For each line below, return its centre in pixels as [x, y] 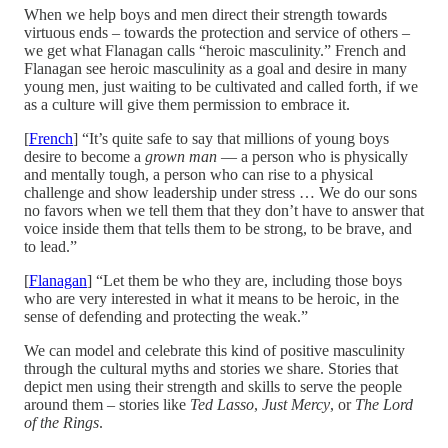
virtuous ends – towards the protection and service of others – [217, 32]
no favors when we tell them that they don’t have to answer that [224, 210]
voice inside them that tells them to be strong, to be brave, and [218, 228]
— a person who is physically [312, 156]
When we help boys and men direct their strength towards [205, 14]
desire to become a [84, 156]
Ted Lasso [222, 404]
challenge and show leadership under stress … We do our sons [220, 192]
